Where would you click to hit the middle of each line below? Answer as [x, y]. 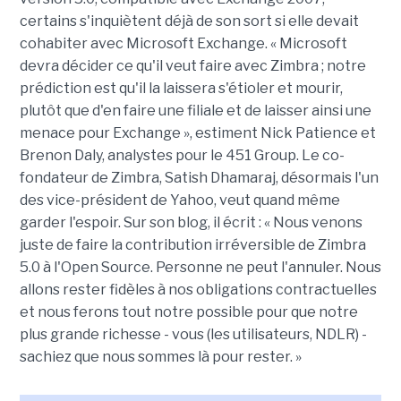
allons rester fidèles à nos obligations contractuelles [198, 290]
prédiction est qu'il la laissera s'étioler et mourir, [181, 88]
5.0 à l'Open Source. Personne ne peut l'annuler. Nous [200, 267]
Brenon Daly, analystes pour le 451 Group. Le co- [182, 155]
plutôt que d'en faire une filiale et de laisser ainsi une [195, 111]
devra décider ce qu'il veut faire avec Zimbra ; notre [192, 66]
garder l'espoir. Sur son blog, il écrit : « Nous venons [191, 222]
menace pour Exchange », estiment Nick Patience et [197, 133]
